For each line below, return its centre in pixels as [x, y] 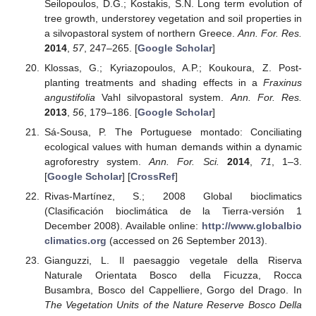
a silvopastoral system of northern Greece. [141, 33]
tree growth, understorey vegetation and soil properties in [173, 18]
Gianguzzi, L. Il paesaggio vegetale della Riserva [173, 261]
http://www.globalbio [252, 226]
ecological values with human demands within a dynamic [173, 147]
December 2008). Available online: [123, 226]
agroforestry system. [97, 162]
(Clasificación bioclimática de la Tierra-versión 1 [173, 211]
